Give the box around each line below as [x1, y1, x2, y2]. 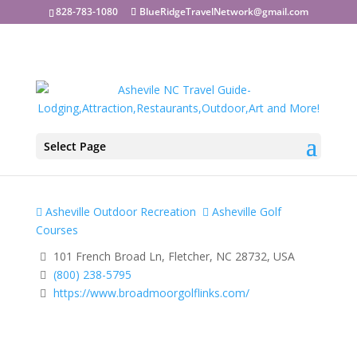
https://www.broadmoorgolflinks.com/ [53, 284, 249, 300]
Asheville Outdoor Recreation [41, 204, 196, 219]
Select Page [43, 139, 106, 154]
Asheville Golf [208, 204, 281, 219]
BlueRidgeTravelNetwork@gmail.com [139, 5, 308, 18]
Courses [35, 222, 78, 237]
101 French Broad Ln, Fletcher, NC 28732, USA [49, 248, 295, 264]
